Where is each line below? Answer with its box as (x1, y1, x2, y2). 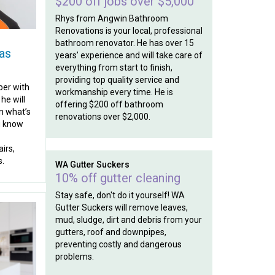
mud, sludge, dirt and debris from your (55, 215, 202, 225)
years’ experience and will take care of (55, 50, 203, 60)
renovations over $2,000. (55, 112, 150, 122)
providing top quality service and (55, 75, 179, 85)
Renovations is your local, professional (55, 26, 203, 36)
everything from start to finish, (55, 63, 172, 72)
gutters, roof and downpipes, (55, 227, 166, 237)
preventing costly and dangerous (55, 239, 182, 249)
